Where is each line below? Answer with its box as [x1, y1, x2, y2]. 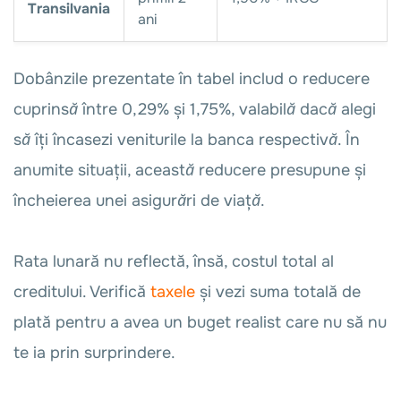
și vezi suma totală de [195, 282, 361, 302]
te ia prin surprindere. [13, 343, 180, 363]
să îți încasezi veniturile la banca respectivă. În [13, 130, 360, 149]
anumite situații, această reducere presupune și [13, 160, 366, 180]
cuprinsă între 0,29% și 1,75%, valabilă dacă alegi [13, 99, 376, 119]
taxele [150, 282, 195, 302]
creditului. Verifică [13, 282, 150, 302]
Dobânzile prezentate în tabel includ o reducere [13, 69, 370, 89]
